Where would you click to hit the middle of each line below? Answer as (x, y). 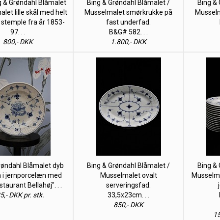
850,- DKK (128, 205)
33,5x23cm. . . (128, 195)
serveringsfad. (128, 185)
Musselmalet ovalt (128, 175)
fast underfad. (128, 22)
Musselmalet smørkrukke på (128, 12)
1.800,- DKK (128, 42)
